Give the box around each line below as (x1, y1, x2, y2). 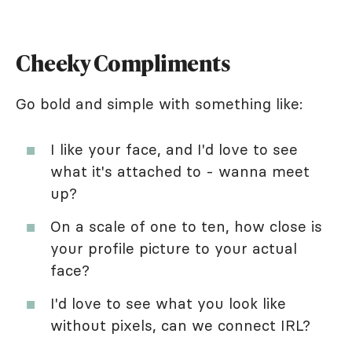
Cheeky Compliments (16, 48, 230, 78)
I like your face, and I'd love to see (50, 140, 298, 159)
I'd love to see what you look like (50, 294, 286, 313)
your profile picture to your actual (50, 239, 297, 258)
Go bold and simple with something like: (16, 94, 302, 113)
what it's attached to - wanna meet (50, 162, 310, 181)
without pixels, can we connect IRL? (50, 316, 310, 335)
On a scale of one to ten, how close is (50, 217, 322, 236)
